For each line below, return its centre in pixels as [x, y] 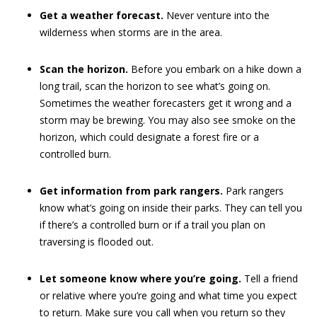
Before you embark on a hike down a [215, 69]
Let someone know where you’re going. [140, 278]
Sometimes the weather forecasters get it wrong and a [166, 103]
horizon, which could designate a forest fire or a [149, 137]
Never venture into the [217, 15]
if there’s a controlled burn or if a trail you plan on [152, 225]
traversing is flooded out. [97, 242]
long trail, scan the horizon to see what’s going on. [155, 86]
